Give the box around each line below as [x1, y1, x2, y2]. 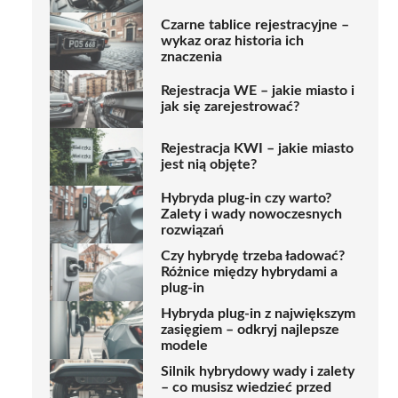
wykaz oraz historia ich [161, 34, 304, 49]
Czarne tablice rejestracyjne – [161, 18, 349, 33]
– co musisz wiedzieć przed [161, 380, 331, 395]
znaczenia [161, 50, 222, 65]
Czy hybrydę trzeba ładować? [161, 249, 345, 264]
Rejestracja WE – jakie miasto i [161, 84, 354, 99]
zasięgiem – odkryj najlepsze [161, 322, 339, 338]
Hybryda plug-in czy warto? [161, 191, 331, 206]
